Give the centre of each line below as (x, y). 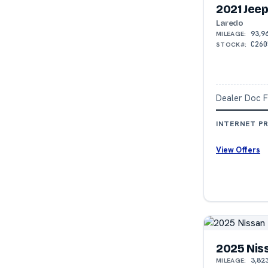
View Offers (238, 150)
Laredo (230, 23)
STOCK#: (232, 45)
